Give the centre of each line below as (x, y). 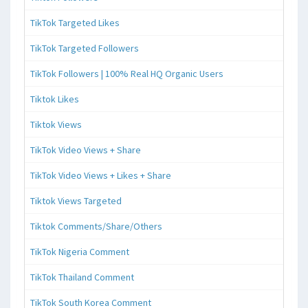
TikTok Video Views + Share (86, 150)
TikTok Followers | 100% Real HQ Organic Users (127, 73)
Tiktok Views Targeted (76, 200)
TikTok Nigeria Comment (80, 251)
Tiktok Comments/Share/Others (96, 226)
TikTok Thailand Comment (82, 277)
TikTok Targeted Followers (85, 48)
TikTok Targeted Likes (75, 22)
